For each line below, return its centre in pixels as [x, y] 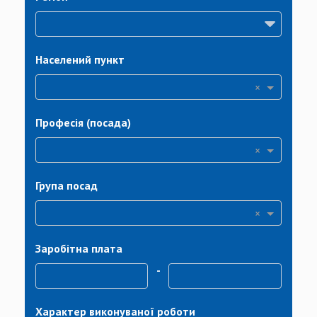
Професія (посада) [83, 122]
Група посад [67, 185]
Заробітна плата [79, 248]
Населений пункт [80, 59]
